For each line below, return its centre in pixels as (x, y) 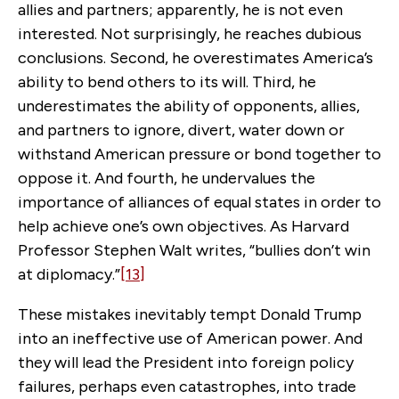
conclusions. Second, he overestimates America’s (195, 57)
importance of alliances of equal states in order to (199, 202)
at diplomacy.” (69, 274)
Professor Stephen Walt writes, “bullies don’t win (194, 250)
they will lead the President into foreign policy (186, 362)
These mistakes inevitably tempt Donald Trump (190, 314)
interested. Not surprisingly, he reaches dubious (190, 33)
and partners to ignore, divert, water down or (181, 130)
